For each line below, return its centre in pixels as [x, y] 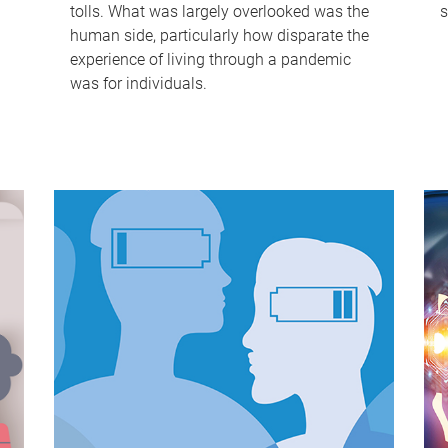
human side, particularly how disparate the [219, 36]
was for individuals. [138, 84]
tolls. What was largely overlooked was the [219, 12]
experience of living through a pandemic [210, 60]
